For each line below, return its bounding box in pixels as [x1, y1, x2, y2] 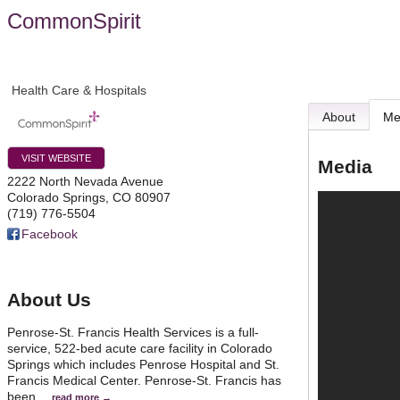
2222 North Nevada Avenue [7, 173, 163, 188]
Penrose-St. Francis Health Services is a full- [7, 324, 259, 339]
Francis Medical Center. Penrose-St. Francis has [7, 372, 281, 387]
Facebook [21, 226, 78, 241]
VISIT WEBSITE [21, 152, 91, 163]
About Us [7, 289, 91, 311]
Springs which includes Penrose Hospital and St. [7, 356, 279, 371]
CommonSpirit [7, 9, 141, 33]
